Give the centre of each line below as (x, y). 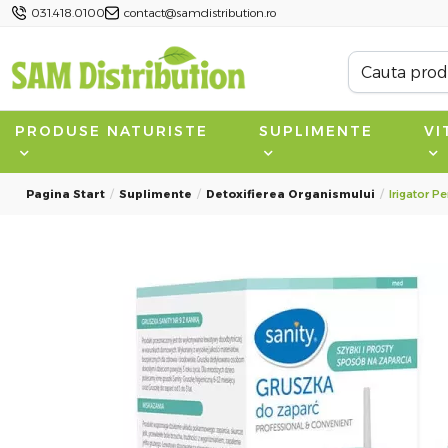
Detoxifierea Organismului (290, 193)
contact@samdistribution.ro (200, 12)
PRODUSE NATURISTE (111, 130)
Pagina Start (65, 193)
